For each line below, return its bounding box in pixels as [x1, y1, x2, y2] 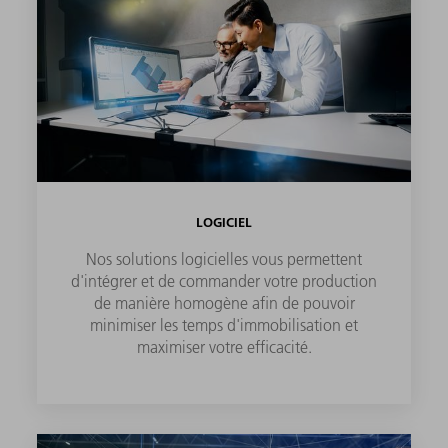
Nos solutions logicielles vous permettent [86, 248, 362, 269]
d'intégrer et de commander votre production [71, 270, 377, 291]
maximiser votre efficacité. [136, 336, 312, 357]
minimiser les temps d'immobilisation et [90, 314, 358, 335]
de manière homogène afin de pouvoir [93, 292, 355, 313]
